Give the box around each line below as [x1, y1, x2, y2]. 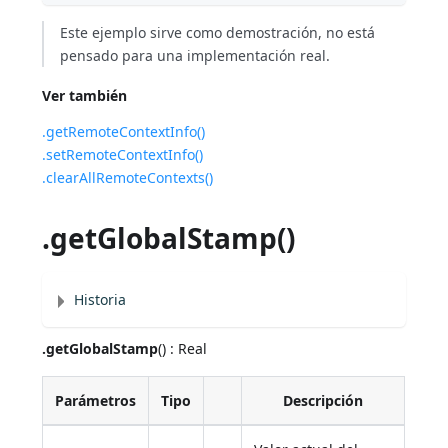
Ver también [42, 86, 128, 106]
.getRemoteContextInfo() [42, 122, 206, 142]
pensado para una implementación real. [60, 46, 331, 66]
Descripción [283, 391, 364, 411]
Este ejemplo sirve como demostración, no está [60, 23, 376, 43]
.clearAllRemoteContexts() [42, 168, 214, 188]
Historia [74, 290, 127, 310]
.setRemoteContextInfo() [42, 145, 204, 165]
